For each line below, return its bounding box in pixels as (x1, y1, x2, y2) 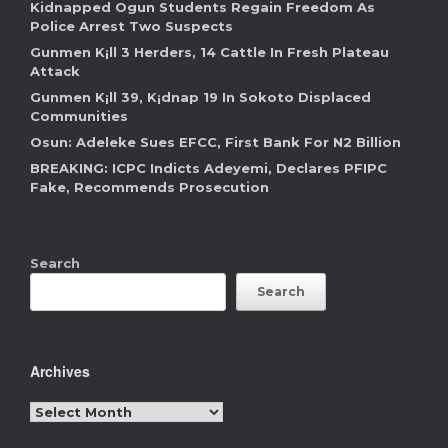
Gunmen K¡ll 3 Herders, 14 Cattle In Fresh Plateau (30, 44, 389, 61)
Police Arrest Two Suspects (30, 18, 233, 35)
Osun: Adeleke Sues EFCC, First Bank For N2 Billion (30, 134, 401, 151)
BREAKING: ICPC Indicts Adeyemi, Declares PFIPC (30, 160, 387, 177)
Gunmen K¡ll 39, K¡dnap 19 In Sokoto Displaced (30, 89, 371, 106)
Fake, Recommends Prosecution (30, 179, 269, 196)
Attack (30, 63, 84, 80)
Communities (30, 108, 128, 125)
